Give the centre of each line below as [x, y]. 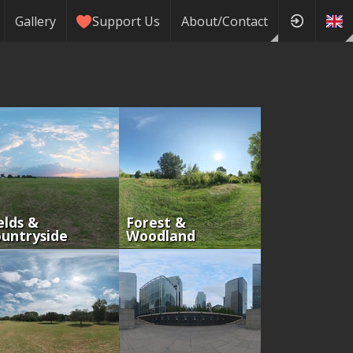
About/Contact [224, 21]
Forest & [156, 222]
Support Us [126, 21]
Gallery [35, 21]
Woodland [160, 235]
